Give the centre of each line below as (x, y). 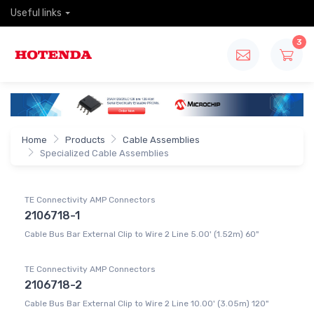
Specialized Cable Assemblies (104, 153)
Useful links (36, 13)
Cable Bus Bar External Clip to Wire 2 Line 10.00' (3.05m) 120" (146, 304)
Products (85, 140)
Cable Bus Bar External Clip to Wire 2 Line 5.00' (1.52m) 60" (142, 234)
